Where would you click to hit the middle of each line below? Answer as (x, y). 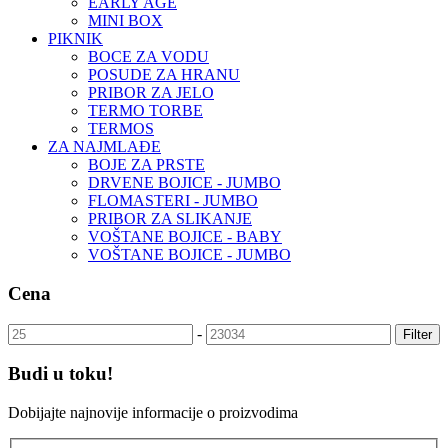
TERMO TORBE (145, 111)
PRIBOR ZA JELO (151, 93)
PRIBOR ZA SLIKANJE (170, 219)
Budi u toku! (60, 374)
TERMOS (121, 129)
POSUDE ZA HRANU (164, 75)
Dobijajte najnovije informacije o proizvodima (153, 413)
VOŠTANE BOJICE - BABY (185, 237)
